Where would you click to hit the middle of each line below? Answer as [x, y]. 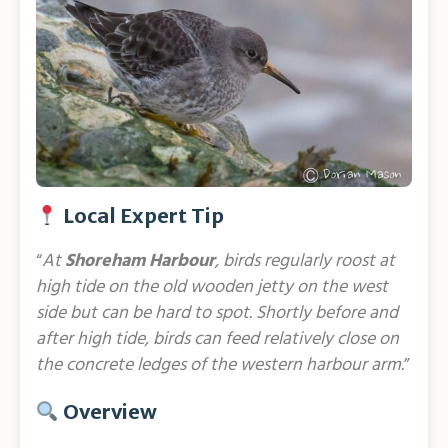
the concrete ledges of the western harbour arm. [220, 366]
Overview [107, 412]
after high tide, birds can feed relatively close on [217, 340]
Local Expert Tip [141, 216]
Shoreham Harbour [140, 262]
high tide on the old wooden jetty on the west [212, 288]
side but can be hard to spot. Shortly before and [217, 314]
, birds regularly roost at [305, 262]
